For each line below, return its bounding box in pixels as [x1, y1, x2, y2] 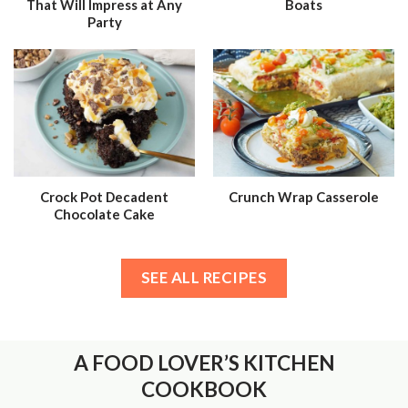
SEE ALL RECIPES [140, 268, 268, 288]
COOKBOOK [141, 376, 267, 402]
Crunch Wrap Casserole [229, 188, 379, 205]
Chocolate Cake [54, 205, 155, 222]
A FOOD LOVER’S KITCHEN [73, 350, 335, 375]
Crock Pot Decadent [40, 188, 168, 205]
